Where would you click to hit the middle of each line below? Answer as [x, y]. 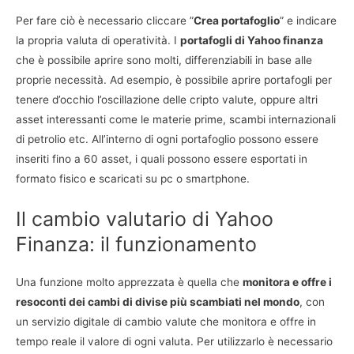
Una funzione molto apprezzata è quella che [129, 282]
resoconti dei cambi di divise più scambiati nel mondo [158, 302]
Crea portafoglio [237, 21]
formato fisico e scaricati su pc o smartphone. [133, 179]
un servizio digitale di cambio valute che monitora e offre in [166, 322]
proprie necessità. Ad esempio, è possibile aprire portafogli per [174, 80]
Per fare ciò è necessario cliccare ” [105, 21]
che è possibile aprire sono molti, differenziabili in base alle [164, 60]
